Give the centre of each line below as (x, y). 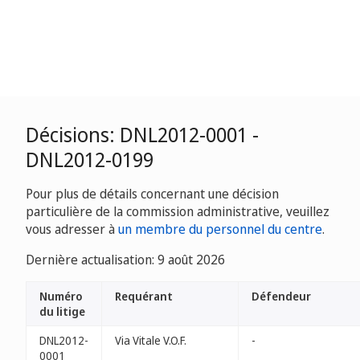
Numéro (61, 296)
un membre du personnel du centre (220, 229)
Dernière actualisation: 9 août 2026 (125, 260)
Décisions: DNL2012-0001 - (142, 134)
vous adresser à (72, 229)
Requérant (144, 296)
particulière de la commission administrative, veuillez (178, 211)
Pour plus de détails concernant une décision (152, 194)
